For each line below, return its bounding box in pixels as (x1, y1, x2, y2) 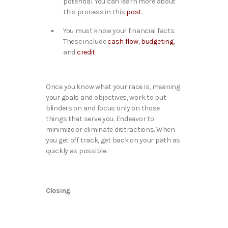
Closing (46, 186, 71, 195)
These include (63, 37, 108, 46)
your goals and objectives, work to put (46, 93, 166, 102)
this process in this (63, 7, 127, 16)
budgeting (141, 37, 174, 46)
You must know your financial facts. (63, 26, 176, 35)
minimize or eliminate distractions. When (46, 125, 175, 134)
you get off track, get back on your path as (46, 135, 180, 145)
